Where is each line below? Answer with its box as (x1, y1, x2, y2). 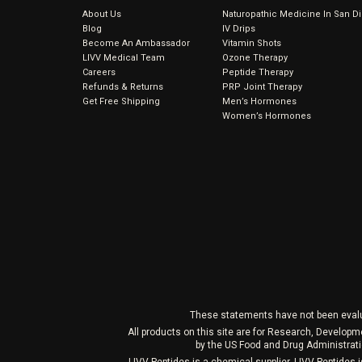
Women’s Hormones (222, 111, 312, 121)
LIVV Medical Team (82, 53, 165, 63)
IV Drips (222, 23, 256, 34)
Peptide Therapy (222, 67, 294, 78)
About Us (82, 9, 121, 19)
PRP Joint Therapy (222, 82, 303, 92)
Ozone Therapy (222, 53, 288, 63)
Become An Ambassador (82, 38, 190, 48)
